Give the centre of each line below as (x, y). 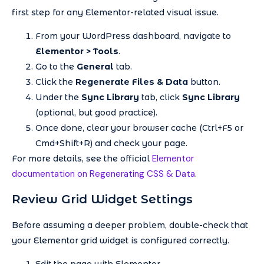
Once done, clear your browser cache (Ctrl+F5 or (139, 128)
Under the (58, 98)
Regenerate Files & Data (132, 82)
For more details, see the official (82, 159)
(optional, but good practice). (96, 113)
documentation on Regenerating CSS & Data (103, 174)
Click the (55, 82)
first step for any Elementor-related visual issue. (115, 12)
